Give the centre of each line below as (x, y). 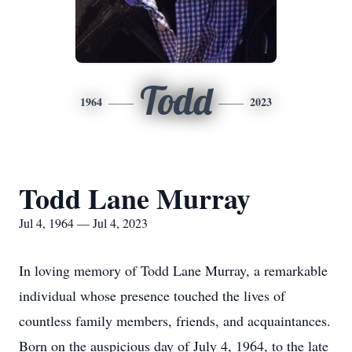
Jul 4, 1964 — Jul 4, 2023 (83, 223)
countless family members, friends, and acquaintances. (175, 321)
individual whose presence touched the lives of (152, 295)
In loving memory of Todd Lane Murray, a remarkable (173, 270)
